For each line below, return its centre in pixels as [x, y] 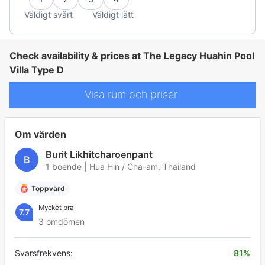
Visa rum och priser [132, 95]
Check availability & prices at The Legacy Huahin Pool [132, 55]
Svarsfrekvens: [44, 253]
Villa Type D [37, 70]
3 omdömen [62, 221]
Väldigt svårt [49, 15]
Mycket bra [56, 207]
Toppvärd [48, 188]
